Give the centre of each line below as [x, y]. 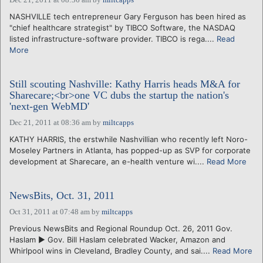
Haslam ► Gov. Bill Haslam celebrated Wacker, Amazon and [117, 239]
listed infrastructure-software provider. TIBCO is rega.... [113, 38]
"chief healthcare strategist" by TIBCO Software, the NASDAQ [122, 27]
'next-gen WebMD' [49, 106]
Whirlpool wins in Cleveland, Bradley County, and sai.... [111, 250]
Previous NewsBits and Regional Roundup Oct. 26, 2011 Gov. [121, 228]
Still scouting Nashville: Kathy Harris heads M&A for [125, 84]
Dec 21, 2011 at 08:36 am [50, 122]
